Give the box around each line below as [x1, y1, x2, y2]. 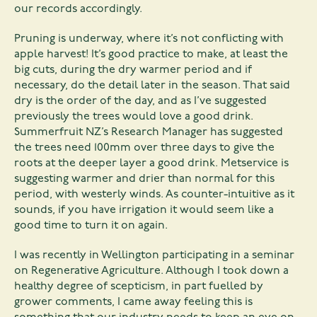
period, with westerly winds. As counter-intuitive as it [14, 189, 294, 201]
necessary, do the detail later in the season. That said [14, 80, 290, 92]
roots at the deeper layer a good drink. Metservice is [14, 158, 289, 170]
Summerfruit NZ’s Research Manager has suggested [14, 127, 283, 139]
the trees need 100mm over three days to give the [14, 142, 275, 154]
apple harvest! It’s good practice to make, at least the [14, 49, 288, 61]
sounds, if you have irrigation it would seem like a [14, 204, 274, 217]
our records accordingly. [14, 4, 142, 16]
